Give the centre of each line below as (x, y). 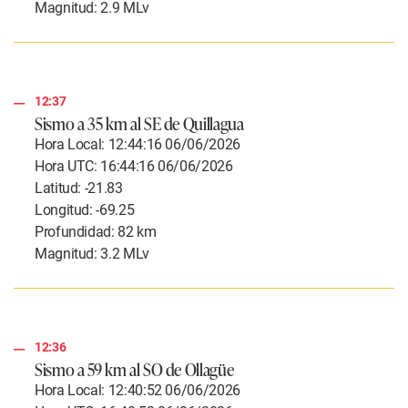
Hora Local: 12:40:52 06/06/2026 (138, 390)
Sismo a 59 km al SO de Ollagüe (134, 368)
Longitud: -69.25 (85, 209)
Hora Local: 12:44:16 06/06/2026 (138, 144)
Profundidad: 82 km (96, 231)
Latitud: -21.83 (79, 188)
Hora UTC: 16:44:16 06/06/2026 (134, 166)
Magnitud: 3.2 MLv (92, 253)
